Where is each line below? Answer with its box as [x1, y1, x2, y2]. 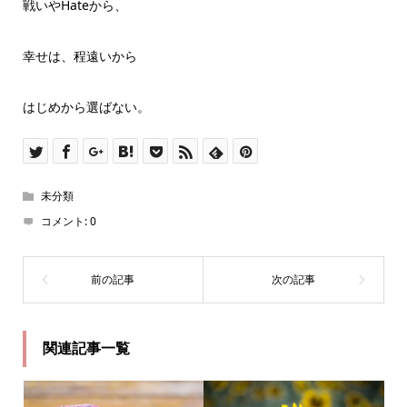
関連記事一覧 [42, 338, 130, 359]
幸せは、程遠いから [22, 46, 137, 65]
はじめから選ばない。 [22, 97, 150, 115]
